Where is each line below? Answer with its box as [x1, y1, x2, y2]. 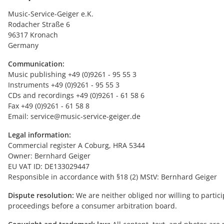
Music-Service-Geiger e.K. [8, 9, 93, 18]
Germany [8, 40, 38, 50]
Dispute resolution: [8, 190, 74, 200]
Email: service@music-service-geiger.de [8, 111, 140, 121]
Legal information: [8, 130, 71, 139]
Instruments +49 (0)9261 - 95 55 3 [8, 80, 119, 89]
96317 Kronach [8, 30, 58, 39]
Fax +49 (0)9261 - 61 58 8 [8, 101, 89, 110]
